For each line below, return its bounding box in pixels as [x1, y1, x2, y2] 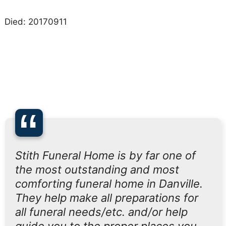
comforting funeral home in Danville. [15, 177, 203, 190]
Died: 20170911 [4, 17, 67, 27]
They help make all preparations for [15, 191, 198, 204]
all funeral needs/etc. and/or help [15, 205, 188, 218]
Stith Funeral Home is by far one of [15, 149, 196, 162]
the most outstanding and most [15, 163, 179, 176]
